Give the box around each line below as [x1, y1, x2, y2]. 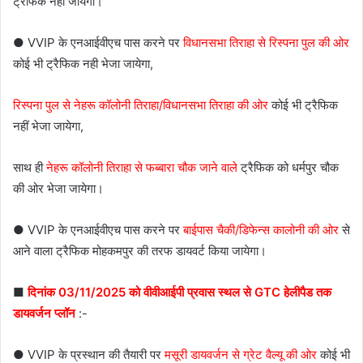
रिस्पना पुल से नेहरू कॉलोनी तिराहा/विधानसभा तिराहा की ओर [13, 97, 268, 113]
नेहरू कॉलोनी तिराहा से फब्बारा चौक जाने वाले [46, 160, 237, 176]
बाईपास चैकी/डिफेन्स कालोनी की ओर [183, 222, 339, 238]
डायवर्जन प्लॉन [13, 305, 75, 322]
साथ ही [13, 160, 46, 176]
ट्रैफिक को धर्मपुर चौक [237, 160, 339, 176]
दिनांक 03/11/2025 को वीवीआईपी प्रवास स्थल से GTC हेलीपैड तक [28, 284, 331, 301]
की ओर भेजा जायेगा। [13, 181, 104, 197]
